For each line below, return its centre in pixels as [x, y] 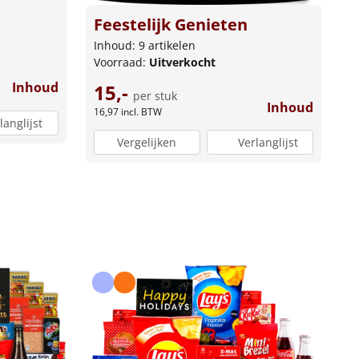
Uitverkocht [182, 62]
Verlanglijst [268, 143]
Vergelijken [147, 143]
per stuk [155, 95]
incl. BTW [141, 111]
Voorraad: [121, 62]
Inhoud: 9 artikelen [144, 45]
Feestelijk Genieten [170, 24]
